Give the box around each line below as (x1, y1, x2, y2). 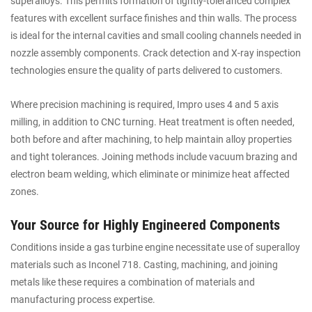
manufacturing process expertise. (10, 294, 155, 306)
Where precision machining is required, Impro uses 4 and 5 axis (10, 98, 279, 110)
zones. (10, 185, 39, 197)
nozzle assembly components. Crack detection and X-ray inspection (10, 47, 301, 58)
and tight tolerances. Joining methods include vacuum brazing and (10, 150, 297, 162)
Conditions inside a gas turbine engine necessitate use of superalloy (10, 242, 300, 253)
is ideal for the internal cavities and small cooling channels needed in (10, 30, 302, 41)
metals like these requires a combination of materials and (10, 276, 255, 288)
